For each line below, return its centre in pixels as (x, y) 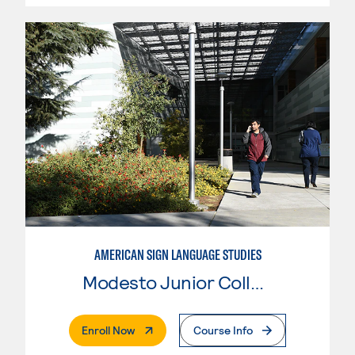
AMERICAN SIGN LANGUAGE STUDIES (177, 255)
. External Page (171, 330)
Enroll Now (108, 330)
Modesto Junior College (257, 282)
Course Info (223, 330)
